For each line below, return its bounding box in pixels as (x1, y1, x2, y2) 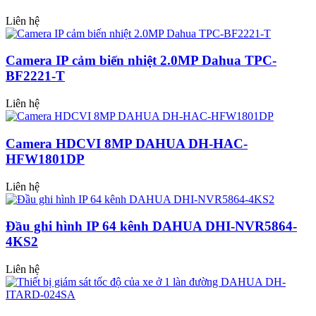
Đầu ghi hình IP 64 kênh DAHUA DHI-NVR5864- (6, 219, 297, 234)
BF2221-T (6, 68, 65, 84)
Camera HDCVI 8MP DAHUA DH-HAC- (6, 135, 248, 151)
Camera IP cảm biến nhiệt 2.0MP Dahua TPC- (6, 53, 276, 68)
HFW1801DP (6, 151, 85, 166)
